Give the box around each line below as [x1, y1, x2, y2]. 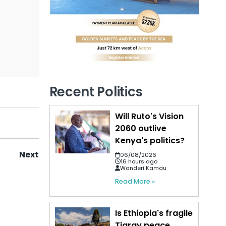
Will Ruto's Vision [115, 110, 184, 122]
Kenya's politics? [115, 134, 185, 146]
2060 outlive [115, 122, 167, 134]
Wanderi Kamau [120, 163, 167, 172]
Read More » [115, 177, 155, 186]
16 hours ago [121, 157, 158, 165]
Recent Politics [49, 82, 143, 101]
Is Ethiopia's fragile [115, 207, 193, 219]
